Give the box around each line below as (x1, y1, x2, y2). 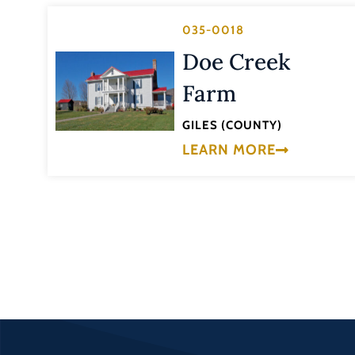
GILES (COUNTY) (181, 118, 282, 133)
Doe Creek (181, 48, 291, 77)
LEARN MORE (181, 140, 276, 158)
